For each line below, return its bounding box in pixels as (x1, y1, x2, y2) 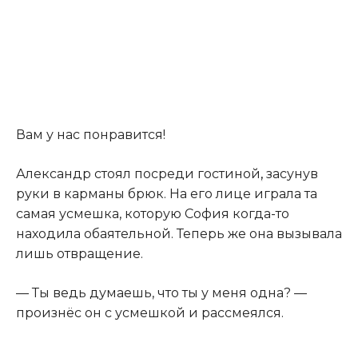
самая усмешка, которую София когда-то (16, 206, 289, 222)
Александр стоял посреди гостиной (16, 166, 261, 182)
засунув (263, 166, 318, 182)
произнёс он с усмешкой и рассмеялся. (16, 305, 284, 321)
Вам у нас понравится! (16, 127, 165, 143)
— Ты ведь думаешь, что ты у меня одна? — (16, 285, 307, 301)
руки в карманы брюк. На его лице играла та (16, 186, 317, 202)
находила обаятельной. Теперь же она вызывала (16, 226, 342, 242)
